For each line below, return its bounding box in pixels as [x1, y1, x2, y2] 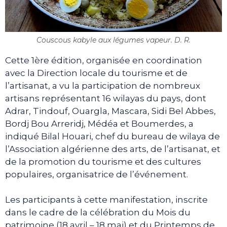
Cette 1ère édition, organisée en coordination [5, 55, 202, 65]
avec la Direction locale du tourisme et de [5, 67, 187, 78]
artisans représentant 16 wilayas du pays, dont [5, 93, 206, 103]
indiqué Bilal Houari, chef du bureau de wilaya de [5, 131, 220, 141]
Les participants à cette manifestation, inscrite [5, 195, 208, 205]
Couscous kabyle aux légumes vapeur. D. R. [36, 35, 191, 45]
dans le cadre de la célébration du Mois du [5, 207, 191, 218]
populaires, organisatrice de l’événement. [5, 169, 188, 179]
